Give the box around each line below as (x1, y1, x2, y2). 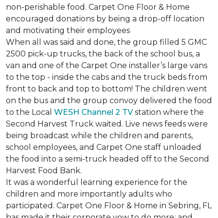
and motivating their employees (6, 26, 130, 35)
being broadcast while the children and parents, (6, 131, 193, 140)
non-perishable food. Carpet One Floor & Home (6, 2, 190, 12)
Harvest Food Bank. (6, 166, 82, 175)
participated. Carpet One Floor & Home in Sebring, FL (6, 201, 212, 210)
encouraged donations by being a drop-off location (6, 14, 204, 23)
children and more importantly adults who (6, 189, 172, 199)
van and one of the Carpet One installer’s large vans (6, 61, 207, 70)
